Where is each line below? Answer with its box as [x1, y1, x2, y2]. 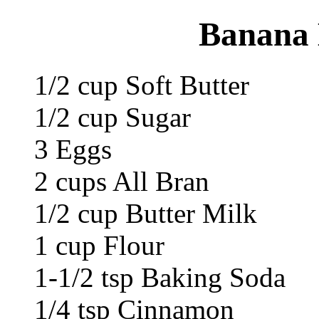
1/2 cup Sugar [34, 101, 191, 132]
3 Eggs [34, 133, 112, 164]
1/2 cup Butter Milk [34, 197, 257, 229]
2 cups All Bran [34, 165, 209, 197]
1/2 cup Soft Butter [34, 69, 249, 100]
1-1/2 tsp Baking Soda [34, 261, 286, 293]
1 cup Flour [34, 229, 164, 261]
